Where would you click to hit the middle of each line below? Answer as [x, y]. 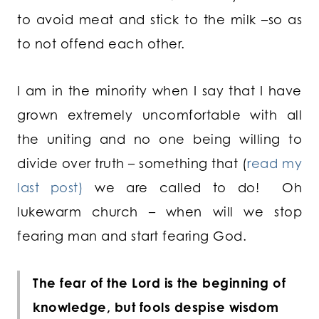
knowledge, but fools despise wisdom [156, 307]
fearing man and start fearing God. [132, 236]
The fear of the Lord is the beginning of [159, 283]
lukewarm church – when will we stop [159, 212]
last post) [51, 188]
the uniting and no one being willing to [159, 139]
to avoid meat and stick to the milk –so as [159, 20]
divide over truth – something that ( [132, 163]
